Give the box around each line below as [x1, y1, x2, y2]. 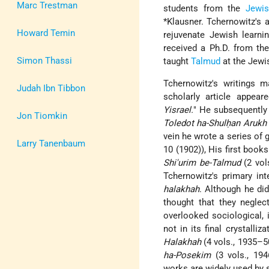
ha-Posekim [163, 250, 211, 261]
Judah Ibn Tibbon [17, 82, 85, 94]
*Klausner [163, 16, 202, 28]
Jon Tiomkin [17, 110, 67, 121]
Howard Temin [17, 27, 75, 38]
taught [163, 56, 192, 67]
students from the [163, 3, 246, 14]
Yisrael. [163, 104, 194, 116]
